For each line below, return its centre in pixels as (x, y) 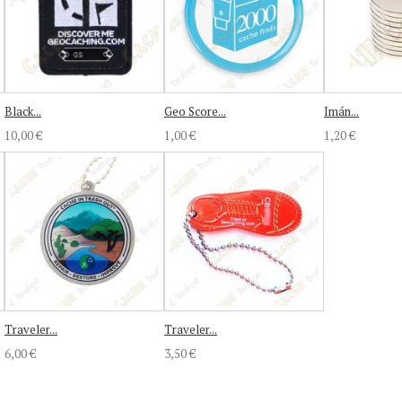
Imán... (341, 111)
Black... (23, 111)
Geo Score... (195, 111)
